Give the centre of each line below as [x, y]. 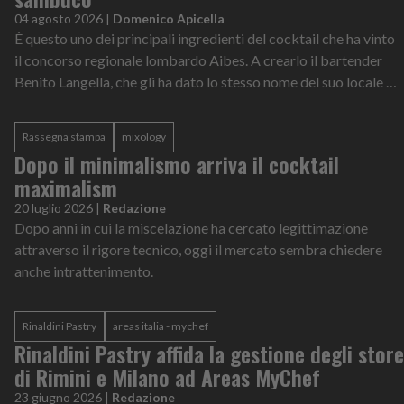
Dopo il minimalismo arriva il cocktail [177, 165]
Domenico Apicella [169, 19]
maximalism [66, 188]
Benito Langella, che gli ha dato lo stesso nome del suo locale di [206, 82]
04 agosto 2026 [59, 19]
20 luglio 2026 [54, 208]
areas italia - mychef [161, 326]
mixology [144, 137]
